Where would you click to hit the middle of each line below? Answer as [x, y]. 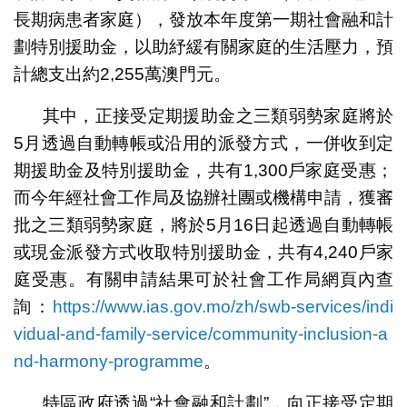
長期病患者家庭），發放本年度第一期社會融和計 [203, 19]
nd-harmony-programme [108, 361]
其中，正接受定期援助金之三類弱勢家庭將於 [218, 115]
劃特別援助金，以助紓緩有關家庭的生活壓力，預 [203, 46]
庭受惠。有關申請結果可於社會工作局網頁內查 [203, 279]
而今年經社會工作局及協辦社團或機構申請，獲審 [203, 197]
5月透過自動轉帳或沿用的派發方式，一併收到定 [203, 143]
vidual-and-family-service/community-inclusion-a [200, 333]
